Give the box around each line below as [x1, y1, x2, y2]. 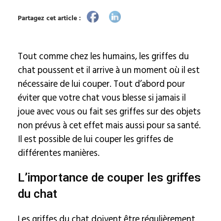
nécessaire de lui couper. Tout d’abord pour [17, 76, 185, 91]
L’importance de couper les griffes [17, 169, 201, 186]
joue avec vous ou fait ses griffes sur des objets [17, 104, 201, 119]
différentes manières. [17, 146, 100, 160]
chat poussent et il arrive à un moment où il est [17, 63, 200, 77]
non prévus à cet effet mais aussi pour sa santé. [17, 118, 201, 133]
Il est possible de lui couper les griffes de [17, 132, 173, 147]
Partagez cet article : [17, 12, 81, 24]
